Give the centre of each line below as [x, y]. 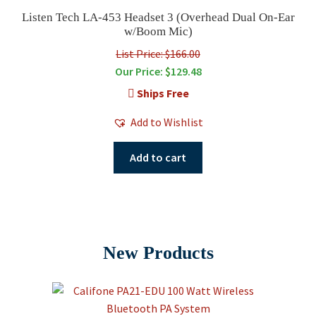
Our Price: [140, 72]
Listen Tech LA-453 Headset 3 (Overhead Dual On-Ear [158, 18]
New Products [158, 253]
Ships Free [162, 93]
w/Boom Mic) [158, 32]
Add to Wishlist [167, 122]
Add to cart [158, 157]
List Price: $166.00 [158, 54]
